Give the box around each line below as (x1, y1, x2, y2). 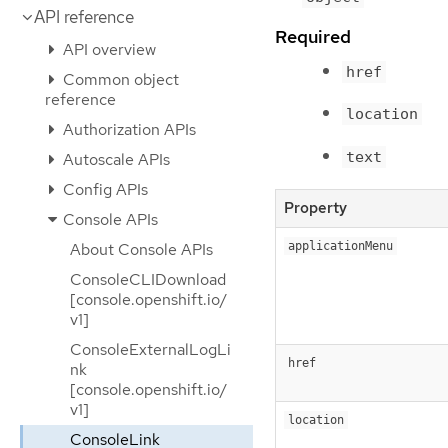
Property (284, 198, 347, 219)
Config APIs (59, 179, 148, 200)
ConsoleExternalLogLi (70, 339, 231, 360)
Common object (59, 69, 179, 90)
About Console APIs (70, 239, 213, 260)
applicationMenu (288, 239, 393, 254)
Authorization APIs (59, 119, 196, 140)
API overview (59, 39, 156, 60)
